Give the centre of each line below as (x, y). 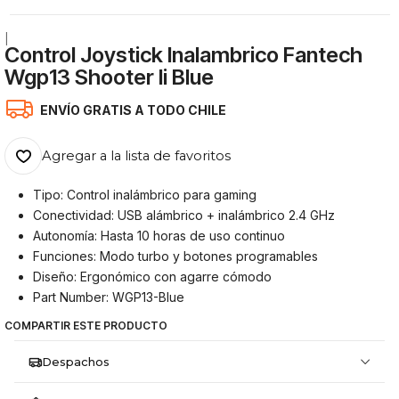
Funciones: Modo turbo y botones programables (176, 256)
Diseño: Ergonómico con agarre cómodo (153, 276)
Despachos (75, 362)
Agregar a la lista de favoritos (137, 156)
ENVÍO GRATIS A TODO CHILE (134, 110)
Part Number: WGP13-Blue (109, 297)
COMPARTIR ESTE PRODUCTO (86, 326)
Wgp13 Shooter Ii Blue (110, 77)
